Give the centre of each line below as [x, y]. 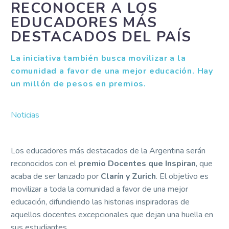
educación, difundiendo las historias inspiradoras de [100, 202]
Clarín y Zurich [128, 176]
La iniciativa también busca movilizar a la [98, 58]
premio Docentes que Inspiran [137, 164]
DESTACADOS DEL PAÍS [101, 37]
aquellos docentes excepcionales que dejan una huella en [112, 215]
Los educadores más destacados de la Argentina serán [108, 151]
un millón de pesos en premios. [79, 84]
